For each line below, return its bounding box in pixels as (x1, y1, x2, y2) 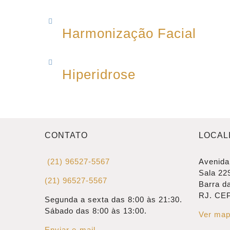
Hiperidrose (62, 66, 136, 82)
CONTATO (45, 130, 88, 140)
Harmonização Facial (62, 25, 196, 41)
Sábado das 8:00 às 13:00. (45, 206, 147, 215)
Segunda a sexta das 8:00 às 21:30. (45, 195, 182, 204)
